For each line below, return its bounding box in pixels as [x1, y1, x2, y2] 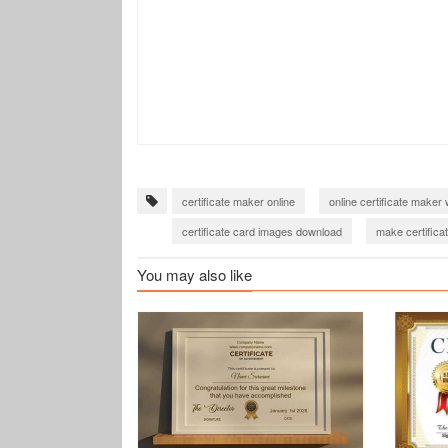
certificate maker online [182, 193, 295, 209]
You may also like [137, 264, 252, 285]
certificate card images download [182, 223, 342, 239]
